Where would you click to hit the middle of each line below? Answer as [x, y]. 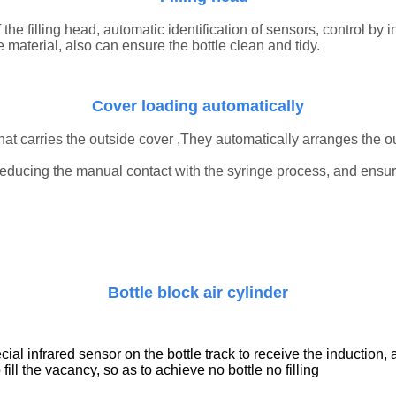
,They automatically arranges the [279, 139]
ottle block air [173, 292]
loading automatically [223, 106]
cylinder [258, 292]
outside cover [131, 139]
